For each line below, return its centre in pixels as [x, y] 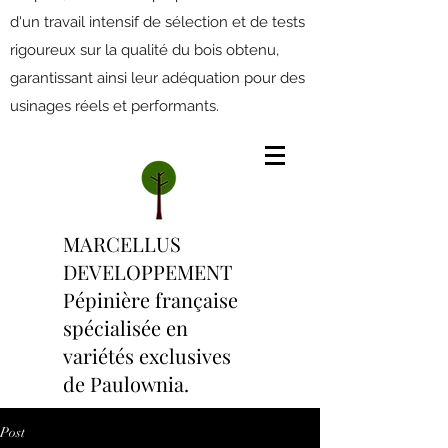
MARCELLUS [122, 243]
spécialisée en [125, 327]
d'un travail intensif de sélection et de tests [157, 22]
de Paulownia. [126, 383]
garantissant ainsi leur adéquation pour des [157, 78]
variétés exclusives [147, 355]
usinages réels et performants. [114, 106]
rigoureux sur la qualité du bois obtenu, [144, 50]
